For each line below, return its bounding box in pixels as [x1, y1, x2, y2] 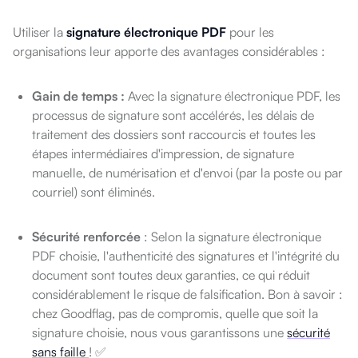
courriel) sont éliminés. [32, 184, 155, 201]
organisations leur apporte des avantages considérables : [13, 43, 325, 60]
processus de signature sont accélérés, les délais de [32, 107, 314, 124]
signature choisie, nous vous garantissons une [32, 324, 287, 341]
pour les [226, 24, 274, 41]
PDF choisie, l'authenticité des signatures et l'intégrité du [32, 248, 340, 265]
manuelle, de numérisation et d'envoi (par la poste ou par [32, 165, 343, 181]
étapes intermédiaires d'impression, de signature [32, 145, 294, 162]
